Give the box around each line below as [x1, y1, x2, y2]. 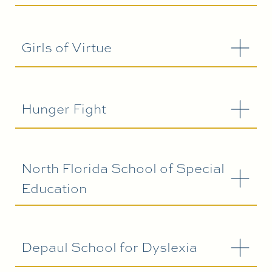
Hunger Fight [21, 100, 106, 118]
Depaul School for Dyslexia [21, 238, 197, 257]
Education [21, 178, 87, 197]
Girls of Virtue [21, 38, 112, 57]
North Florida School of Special [21, 158, 225, 177]
